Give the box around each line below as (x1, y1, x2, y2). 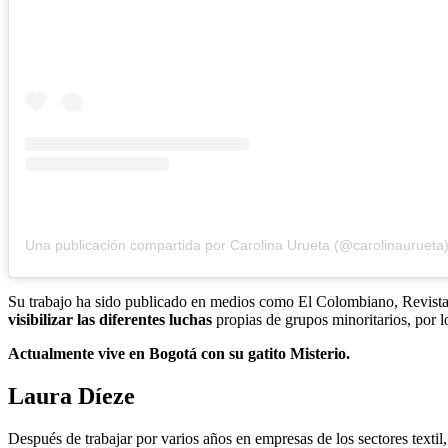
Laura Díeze (8, 382, 135, 409)
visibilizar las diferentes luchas (8, 310, 212, 328)
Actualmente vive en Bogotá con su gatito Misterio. (8, 344, 350, 362)
